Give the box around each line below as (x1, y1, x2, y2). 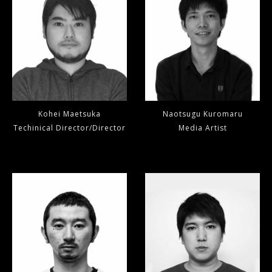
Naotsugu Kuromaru (162, 109, 243, 120)
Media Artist (178, 123, 227, 134)
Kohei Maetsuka (38, 109, 101, 120)
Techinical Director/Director (13, 123, 126, 134)
